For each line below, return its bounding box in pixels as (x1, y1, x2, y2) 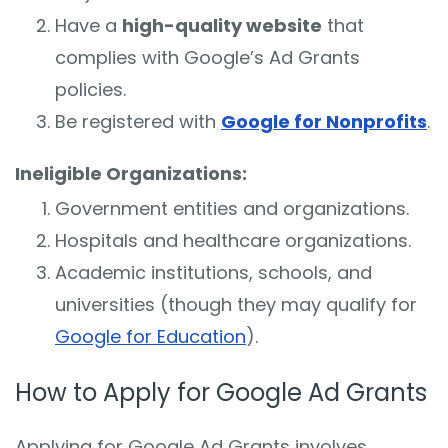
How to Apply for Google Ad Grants (15, 376, 427, 410)
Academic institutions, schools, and (55, 260, 372, 286)
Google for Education (55, 324, 246, 350)
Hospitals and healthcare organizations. (55, 228, 411, 254)
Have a (55, 12, 122, 38)
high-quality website (122, 12, 322, 38)
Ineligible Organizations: (15, 161, 247, 187)
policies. (55, 76, 126, 102)
